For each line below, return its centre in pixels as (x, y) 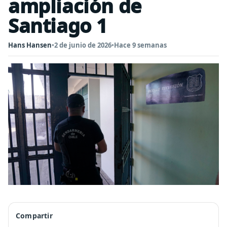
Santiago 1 (58, 25)
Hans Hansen (30, 45)
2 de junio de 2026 (83, 45)
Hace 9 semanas (140, 45)
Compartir (34, 216)
